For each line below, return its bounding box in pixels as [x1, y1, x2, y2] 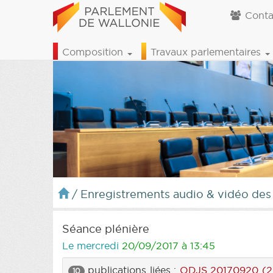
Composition [62, 46, 126, 58]
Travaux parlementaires [151, 46, 264, 58]
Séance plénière [62, 221, 149, 236]
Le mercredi [62, 239, 122, 252]
